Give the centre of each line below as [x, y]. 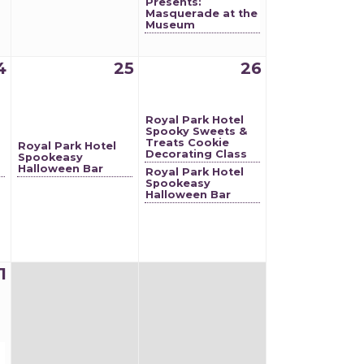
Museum [170, 25]
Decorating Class [196, 154]
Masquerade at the [201, 13]
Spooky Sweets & [196, 131]
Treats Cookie [187, 143]
